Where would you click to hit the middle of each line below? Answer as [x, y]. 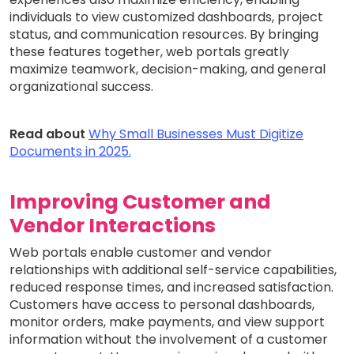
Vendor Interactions [113, 225]
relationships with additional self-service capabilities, [173, 269]
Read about [47, 134]
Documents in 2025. [70, 151]
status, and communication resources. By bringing [164, 34]
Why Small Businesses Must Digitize [196, 134]
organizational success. [81, 86]
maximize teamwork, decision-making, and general [168, 69]
